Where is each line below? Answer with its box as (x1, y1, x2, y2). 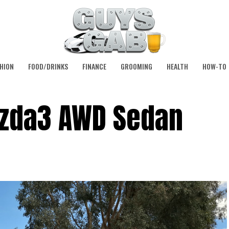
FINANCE (82, 61, 106, 72)
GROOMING (121, 61, 152, 72)
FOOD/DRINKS (28, 61, 68, 72)
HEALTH (167, 61, 188, 72)
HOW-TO (202, 61, 226, 72)
